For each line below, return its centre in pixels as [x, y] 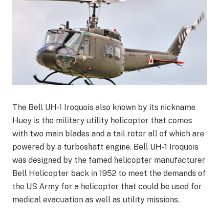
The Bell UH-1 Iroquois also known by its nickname [104, 108]
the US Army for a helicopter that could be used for [107, 187]
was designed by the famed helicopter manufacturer [109, 160]
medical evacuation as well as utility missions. [96, 200]
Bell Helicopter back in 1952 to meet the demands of [109, 174]
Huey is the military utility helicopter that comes [102, 121]
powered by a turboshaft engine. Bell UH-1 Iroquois [105, 147]
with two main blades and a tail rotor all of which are [108, 134]
